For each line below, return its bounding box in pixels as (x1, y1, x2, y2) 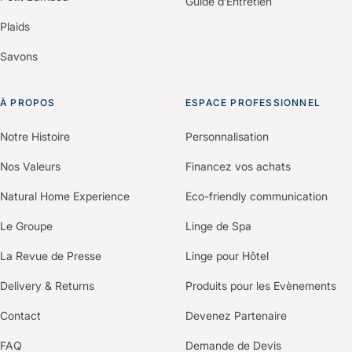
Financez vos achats (185, 159, 291, 174)
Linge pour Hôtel (185, 249, 269, 263)
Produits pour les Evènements (185, 279, 336, 293)
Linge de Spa (185, 219, 251, 233)
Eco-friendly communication (185, 189, 328, 203)
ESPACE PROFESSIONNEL (185, 97, 321, 109)
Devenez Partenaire (185, 309, 287, 323)
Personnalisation (185, 130, 269, 144)
